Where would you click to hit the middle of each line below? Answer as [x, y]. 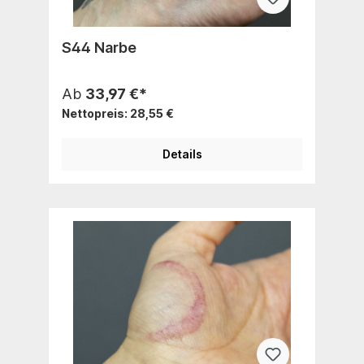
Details [182, 154]
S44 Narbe [99, 47]
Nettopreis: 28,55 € [118, 113]
